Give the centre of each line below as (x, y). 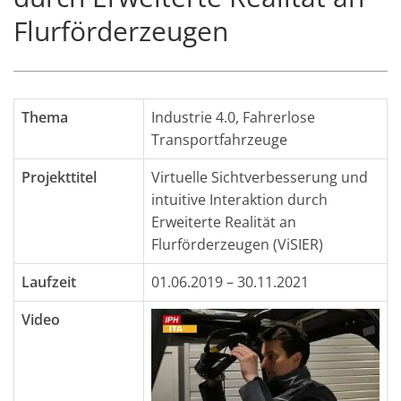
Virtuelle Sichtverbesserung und (260, 177)
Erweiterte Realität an (224, 222)
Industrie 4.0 (193, 117)
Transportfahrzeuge (219, 139)
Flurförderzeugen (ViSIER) (237, 244)
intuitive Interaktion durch (239, 199)
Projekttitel (59, 177)
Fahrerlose (279, 117)
